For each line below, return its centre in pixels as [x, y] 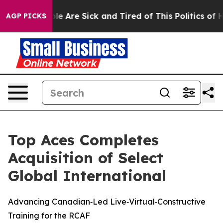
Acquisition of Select [86, 158]
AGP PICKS [26, 16]
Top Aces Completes [83, 140]
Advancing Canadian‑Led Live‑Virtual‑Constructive [107, 202]
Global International [87, 176]
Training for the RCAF [49, 216]
